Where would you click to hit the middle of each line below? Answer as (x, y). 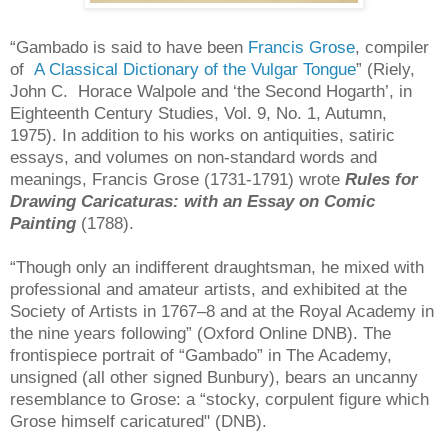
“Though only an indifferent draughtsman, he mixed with (217, 267)
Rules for (381, 179)
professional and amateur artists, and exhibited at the (208, 289)
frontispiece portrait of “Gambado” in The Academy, (201, 355)
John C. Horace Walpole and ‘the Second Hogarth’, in (211, 91)
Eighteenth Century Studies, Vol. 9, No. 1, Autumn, (198, 113)
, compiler (392, 47)
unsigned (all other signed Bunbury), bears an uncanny (214, 377)
